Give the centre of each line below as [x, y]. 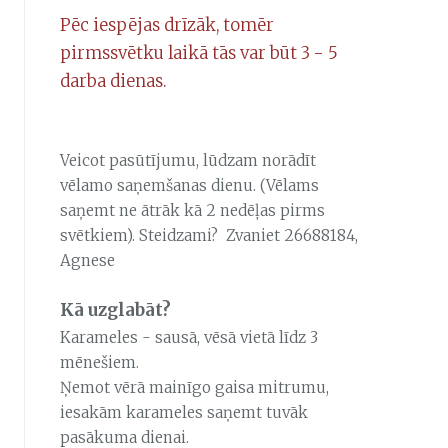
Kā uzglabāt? [115, 311]
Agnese [87, 260]
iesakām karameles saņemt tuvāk [183, 413]
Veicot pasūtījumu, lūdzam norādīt [187, 160]
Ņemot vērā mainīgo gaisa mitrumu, [194, 388]
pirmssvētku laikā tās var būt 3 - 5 [198, 53]
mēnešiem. [101, 363]
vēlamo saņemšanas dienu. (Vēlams [189, 185]
